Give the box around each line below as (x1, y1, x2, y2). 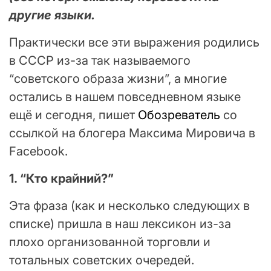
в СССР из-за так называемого (9, 53, 191, 68)
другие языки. (9, 7, 95, 22)
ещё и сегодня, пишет (9, 107, 138, 122)
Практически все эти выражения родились (9, 34, 260, 50)
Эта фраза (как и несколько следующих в (9, 198, 250, 213)
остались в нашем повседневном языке (9, 89, 241, 104)
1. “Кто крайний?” (9, 171, 114, 186)
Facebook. (9, 143, 68, 158)
